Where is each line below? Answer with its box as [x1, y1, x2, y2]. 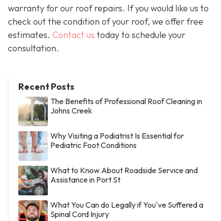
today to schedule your [95, 29, 185, 40]
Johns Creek [50, 106, 92, 116]
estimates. [8, 29, 52, 40]
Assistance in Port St [50, 175, 120, 185]
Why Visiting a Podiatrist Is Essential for [50, 131, 184, 141]
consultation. [8, 42, 59, 54]
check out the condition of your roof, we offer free [8, 15, 203, 27]
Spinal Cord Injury [50, 209, 109, 220]
